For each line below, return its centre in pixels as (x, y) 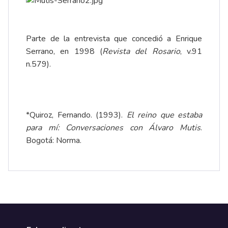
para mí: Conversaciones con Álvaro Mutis (113, 127)
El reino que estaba (164, 115)
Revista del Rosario (141, 51)
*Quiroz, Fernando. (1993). (76, 115)
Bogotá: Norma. (54, 140)
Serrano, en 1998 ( (64, 51)
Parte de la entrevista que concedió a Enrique (114, 38)
